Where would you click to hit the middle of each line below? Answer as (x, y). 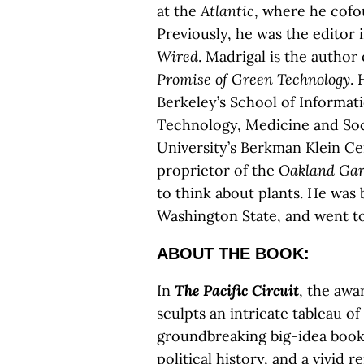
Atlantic (225, 11)
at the (177, 11)
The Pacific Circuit (237, 290)
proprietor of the (218, 170)
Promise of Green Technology (253, 79)
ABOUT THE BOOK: (233, 253)
